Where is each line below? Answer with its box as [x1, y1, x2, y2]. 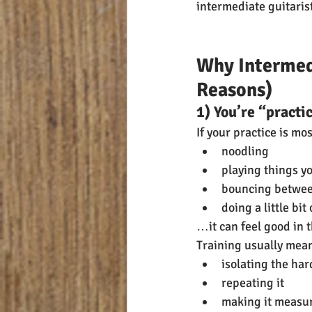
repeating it [221, 275, 284, 291]
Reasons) [196, 78, 273, 102]
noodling [221, 143, 269, 159]
